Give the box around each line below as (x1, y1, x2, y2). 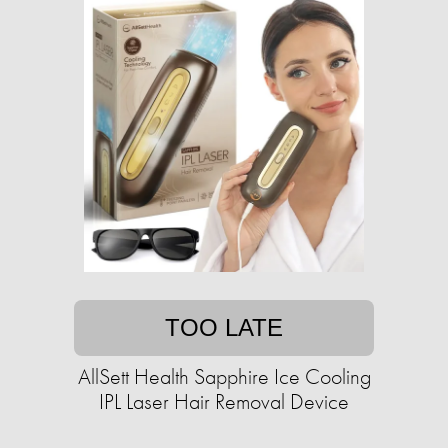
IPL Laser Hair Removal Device (99, 387, 349, 417)
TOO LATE (165, 314, 283, 342)
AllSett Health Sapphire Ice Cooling (77, 362, 371, 392)
